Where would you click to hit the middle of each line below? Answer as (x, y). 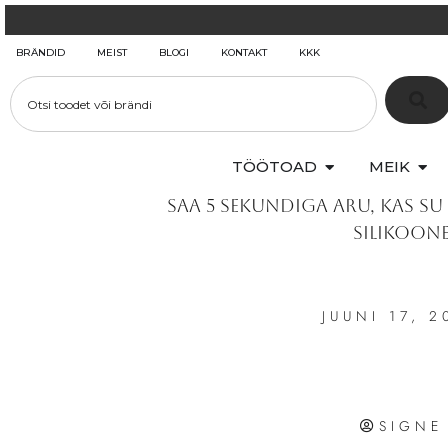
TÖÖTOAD (274, 167)
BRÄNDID (40, 52)
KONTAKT (244, 52)
